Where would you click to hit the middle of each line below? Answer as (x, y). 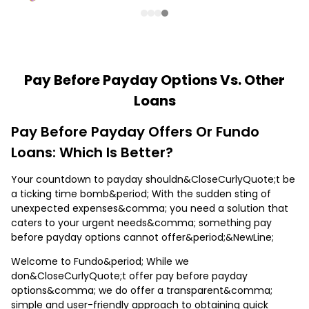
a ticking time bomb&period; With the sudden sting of (141, 193)
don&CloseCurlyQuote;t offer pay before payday (129, 276)
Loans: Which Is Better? (92, 152)
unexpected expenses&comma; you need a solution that (150, 208)
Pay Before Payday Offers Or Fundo (135, 131)
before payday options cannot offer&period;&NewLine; (142, 237)
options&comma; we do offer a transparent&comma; (142, 290)
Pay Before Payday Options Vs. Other (154, 80)
